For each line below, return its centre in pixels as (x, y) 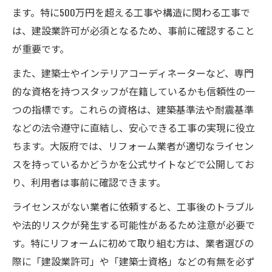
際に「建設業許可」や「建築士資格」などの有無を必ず (134, 261)
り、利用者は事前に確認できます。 (89, 182)
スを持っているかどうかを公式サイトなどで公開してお (133, 164)
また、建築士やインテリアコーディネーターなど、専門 (133, 73)
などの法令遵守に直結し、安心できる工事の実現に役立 (134, 127)
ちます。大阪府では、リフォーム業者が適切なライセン (133, 145)
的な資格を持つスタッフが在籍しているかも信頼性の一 (134, 91)
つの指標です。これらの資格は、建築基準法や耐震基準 (133, 109)
